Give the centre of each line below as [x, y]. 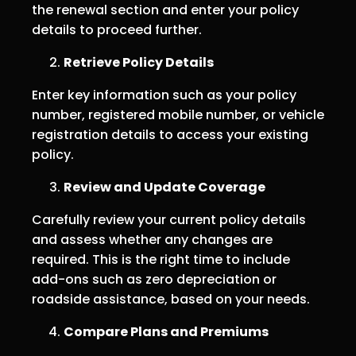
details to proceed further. [117, 30]
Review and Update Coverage [164, 188]
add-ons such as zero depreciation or [154, 280]
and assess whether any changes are [152, 240]
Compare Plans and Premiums [166, 332]
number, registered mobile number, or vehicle [178, 115]
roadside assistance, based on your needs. [171, 300]
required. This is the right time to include [161, 260]
